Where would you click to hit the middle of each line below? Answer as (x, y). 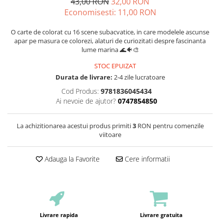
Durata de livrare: (84, 77)
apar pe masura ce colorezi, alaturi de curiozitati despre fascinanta (110, 41)
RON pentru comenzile (170, 126)
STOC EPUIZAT (114, 66)
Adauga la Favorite (71, 159)
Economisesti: (91, 13)
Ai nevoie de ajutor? (86, 101)
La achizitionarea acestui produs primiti (74, 126)
